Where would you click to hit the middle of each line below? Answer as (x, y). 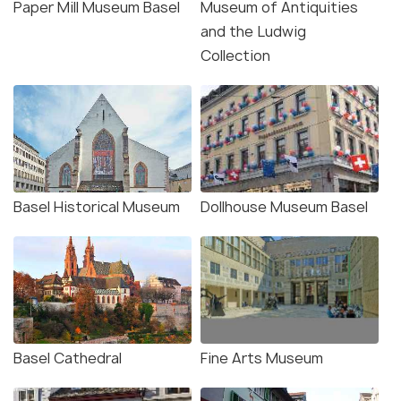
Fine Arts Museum (262, 358)
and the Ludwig (253, 32)
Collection (235, 56)
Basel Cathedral (68, 358)
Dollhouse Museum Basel (284, 207)
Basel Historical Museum (97, 207)
